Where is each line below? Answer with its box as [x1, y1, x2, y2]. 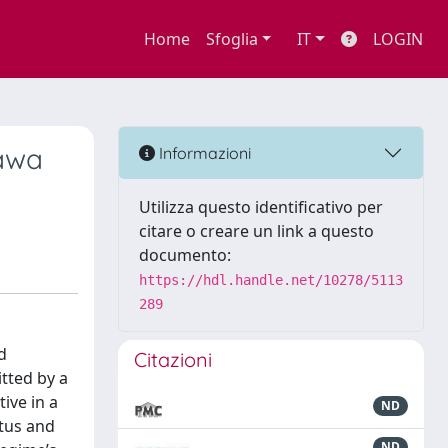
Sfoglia [205, 28, 258, 50]
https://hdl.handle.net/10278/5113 [139, 272, 403, 288]
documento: [139, 244, 231, 266]
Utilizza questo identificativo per [139, 196, 383, 218]
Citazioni [134, 347, 212, 372]
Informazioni [155, 142, 251, 163]
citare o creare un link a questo [139, 220, 374, 242]
